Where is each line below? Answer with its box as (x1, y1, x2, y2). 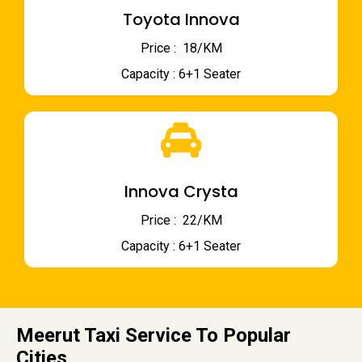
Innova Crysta (124, 180, 238, 204)
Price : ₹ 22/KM (140, 213, 222, 229)
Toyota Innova (122, 8, 240, 32)
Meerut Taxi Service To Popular (16, 324, 291, 347)
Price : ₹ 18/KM (140, 40, 222, 57)
